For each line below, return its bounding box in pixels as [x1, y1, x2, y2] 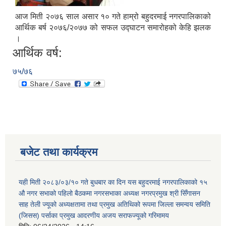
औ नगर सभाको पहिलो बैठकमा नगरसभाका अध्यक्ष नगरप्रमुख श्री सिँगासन [19, 189, 200, 198]
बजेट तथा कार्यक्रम [20, 146, 97, 159]
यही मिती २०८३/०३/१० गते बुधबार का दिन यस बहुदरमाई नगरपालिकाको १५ [19, 178, 207, 187]
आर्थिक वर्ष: [13, 46, 62, 60]
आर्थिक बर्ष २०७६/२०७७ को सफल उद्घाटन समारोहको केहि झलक [15, 23, 211, 32]
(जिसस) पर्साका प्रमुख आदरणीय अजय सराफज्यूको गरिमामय [19, 211, 169, 220]
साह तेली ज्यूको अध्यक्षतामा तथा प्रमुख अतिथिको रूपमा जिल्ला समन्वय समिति [19, 200, 210, 209]
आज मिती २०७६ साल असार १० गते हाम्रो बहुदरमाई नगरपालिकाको [15, 12, 211, 21]
